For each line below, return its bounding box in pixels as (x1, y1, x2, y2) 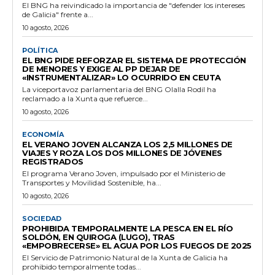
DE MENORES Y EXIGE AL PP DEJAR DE (22, 63, 180, 74)
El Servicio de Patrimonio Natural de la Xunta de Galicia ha (22, 252, 228, 262)
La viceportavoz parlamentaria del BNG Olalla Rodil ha (22, 84, 216, 94)
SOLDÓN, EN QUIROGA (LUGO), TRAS (22, 231, 175, 242)
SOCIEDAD (22, 214, 61, 223)
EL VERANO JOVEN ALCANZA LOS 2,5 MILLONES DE (22, 139, 233, 149)
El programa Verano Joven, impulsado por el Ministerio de (22, 168, 225, 178)
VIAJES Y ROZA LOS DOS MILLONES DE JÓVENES (22, 147, 222, 158)
